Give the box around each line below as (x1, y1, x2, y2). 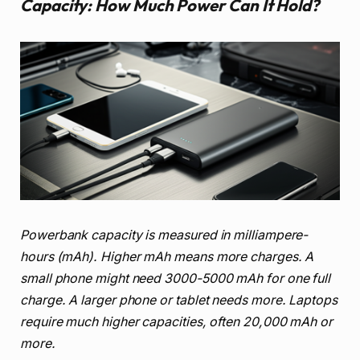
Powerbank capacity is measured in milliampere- (20, 227, 309, 243)
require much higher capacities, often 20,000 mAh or (20, 313, 333, 329)
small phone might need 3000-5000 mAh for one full (20, 270, 331, 286)
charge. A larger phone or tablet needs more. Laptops (20, 292, 337, 308)
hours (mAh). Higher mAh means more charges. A (20, 248, 314, 264)
